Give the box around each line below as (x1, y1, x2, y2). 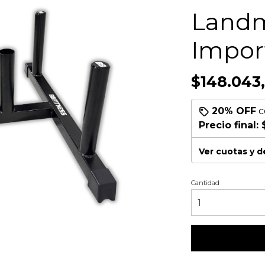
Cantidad (190, 179, 219, 187)
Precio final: (198, 119, 261, 131)
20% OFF (211, 105, 256, 117)
